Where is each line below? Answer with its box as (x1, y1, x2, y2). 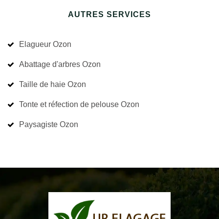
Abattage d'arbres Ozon (19, 60, 101, 68)
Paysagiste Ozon (19, 120, 78, 129)
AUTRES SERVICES (68, 10, 151, 19)
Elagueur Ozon (19, 40, 71, 48)
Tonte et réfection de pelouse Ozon (121, 100, 139, 109)
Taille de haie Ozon (19, 80, 86, 88)
